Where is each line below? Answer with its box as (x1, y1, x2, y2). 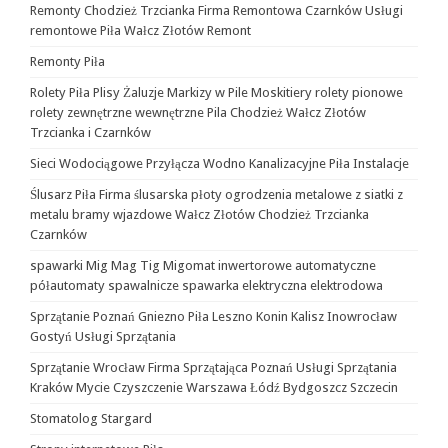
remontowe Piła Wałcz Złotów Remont (30, 23, 251, 38)
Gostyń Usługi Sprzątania (30, 329, 176, 344)
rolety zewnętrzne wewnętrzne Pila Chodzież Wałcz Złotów (30, 105, 366, 120)
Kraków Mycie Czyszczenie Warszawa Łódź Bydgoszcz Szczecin (30, 380, 398, 395)
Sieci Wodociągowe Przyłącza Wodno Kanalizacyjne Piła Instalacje (30, 156, 409, 171)
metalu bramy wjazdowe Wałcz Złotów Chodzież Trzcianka (30, 207, 369, 222)
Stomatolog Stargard (30, 411, 152, 426)
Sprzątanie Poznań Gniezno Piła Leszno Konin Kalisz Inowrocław (30, 309, 397, 324)
